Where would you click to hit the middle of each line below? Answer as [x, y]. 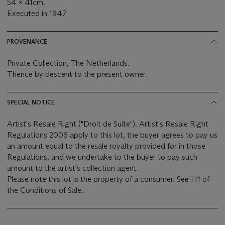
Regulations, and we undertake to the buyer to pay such [102, 157]
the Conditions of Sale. [45, 190]
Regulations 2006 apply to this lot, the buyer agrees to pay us [112, 135]
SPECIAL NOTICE [31, 102]
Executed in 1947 [37, 14]
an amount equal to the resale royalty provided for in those [106, 146]
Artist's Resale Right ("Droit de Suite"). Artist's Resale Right [108, 124]
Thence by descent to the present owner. [77, 74]
